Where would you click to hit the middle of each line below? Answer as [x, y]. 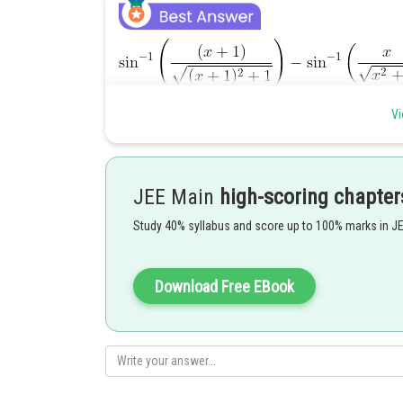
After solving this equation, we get [206, 372]
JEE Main [176, 197]
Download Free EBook [224, 287]
